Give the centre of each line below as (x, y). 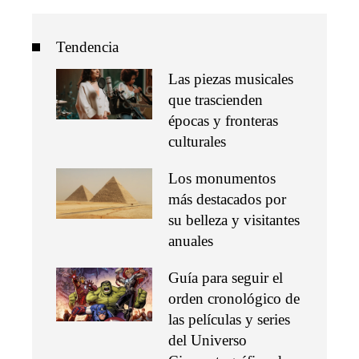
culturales (197, 141)
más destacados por (227, 199)
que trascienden (216, 99)
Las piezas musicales (231, 79)
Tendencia (87, 46)
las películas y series (229, 319)
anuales (191, 240)
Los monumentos (222, 178)
